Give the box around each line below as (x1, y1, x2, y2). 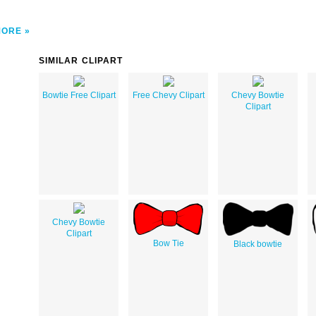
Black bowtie (233, 238, 282, 249)
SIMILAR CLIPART (39, 55, 123, 66)
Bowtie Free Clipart (42, 90, 116, 100)
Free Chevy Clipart (132, 90, 205, 100)
